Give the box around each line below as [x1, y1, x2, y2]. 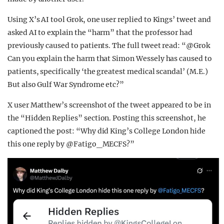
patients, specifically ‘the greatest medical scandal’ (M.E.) [7, 67, 208, 76]
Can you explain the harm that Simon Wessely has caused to [7, 54, 212, 63]
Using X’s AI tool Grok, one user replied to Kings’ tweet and [7, 15, 211, 24]
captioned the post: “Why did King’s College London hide [7, 126, 205, 136]
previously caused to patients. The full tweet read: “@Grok [7, 41, 210, 50]
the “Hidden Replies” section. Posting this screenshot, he [7, 113, 206, 123]
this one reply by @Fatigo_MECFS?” [7, 139, 135, 149]
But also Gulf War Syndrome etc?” [7, 80, 124, 89]
